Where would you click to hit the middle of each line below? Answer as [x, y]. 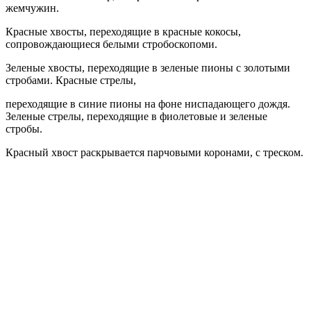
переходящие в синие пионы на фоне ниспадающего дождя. [148, 103]
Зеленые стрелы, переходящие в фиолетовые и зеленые [136, 116]
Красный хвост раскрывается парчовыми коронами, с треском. [154, 152]
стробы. [24, 128]
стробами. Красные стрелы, [71, 80]
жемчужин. [32, 8]
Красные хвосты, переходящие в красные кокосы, [123, 31]
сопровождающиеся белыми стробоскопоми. [111, 44]
